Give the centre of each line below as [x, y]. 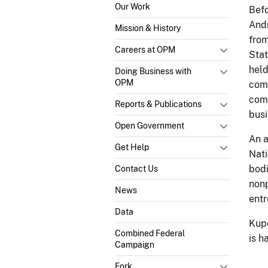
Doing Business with [153, 71]
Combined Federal [150, 233]
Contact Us [136, 168]
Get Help [132, 147]
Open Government [150, 125]
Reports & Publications [158, 104]
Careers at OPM [145, 49]
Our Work [133, 6]
